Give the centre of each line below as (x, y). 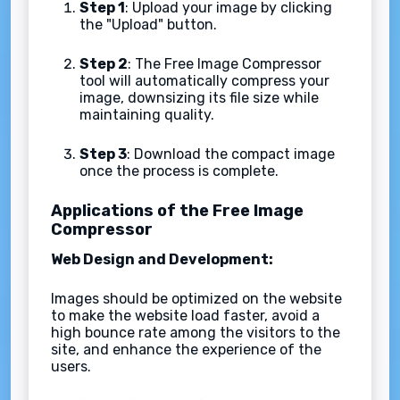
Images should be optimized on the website (196, 298)
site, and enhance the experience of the (186, 349)
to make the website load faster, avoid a (185, 315)
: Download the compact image (231, 154)
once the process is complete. (179, 171)
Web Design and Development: (162, 259)
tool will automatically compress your (204, 80)
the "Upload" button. (148, 24)
